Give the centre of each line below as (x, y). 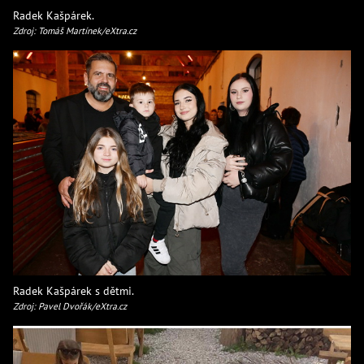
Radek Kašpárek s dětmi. (74, 291)
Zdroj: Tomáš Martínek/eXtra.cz (75, 30)
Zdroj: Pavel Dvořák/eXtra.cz (70, 306)
